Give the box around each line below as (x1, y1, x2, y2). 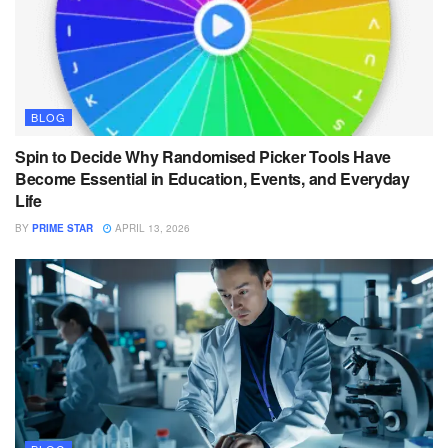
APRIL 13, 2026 (112, 221, 190, 236)
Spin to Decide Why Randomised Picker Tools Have (15, 145, 391, 169)
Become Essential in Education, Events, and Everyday (15, 167, 410, 191)
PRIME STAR (32, 221, 93, 236)
